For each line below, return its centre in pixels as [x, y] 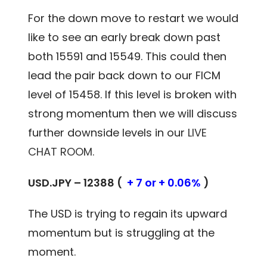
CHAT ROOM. [61, 151]
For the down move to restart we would [133, 18]
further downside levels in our [108, 132]
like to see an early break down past [125, 37]
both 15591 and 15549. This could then [128, 56]
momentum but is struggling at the [122, 232]
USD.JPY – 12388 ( [78, 182]
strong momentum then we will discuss [133, 113]
